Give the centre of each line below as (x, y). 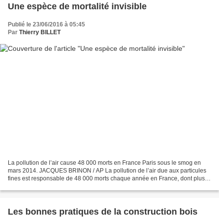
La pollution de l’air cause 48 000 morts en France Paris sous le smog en (104, 163)
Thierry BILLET (40, 32)
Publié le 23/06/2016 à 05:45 (46, 24)
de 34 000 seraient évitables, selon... (56, 186)
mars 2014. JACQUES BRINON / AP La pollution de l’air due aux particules (107, 171)
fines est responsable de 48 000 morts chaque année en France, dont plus (106, 179)
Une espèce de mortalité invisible (77, 6)
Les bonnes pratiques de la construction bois (103, 212)
